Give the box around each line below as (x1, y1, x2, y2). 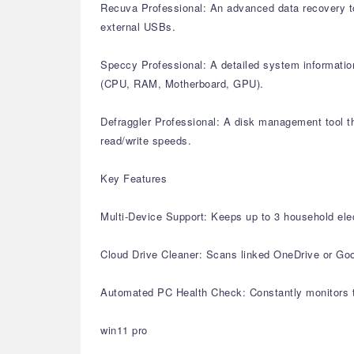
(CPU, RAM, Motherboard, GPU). (100, 76, 264, 91)
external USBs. (100, 19, 175, 34)
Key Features (100, 171, 167, 186)
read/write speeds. (100, 133, 191, 148)
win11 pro (100, 322, 148, 337)
